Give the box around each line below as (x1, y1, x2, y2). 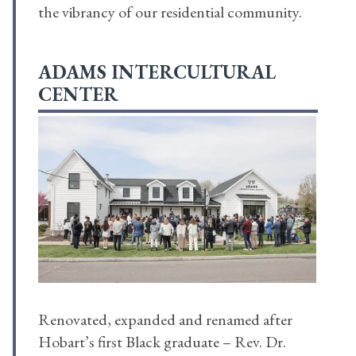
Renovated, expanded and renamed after (38, 309, 292, 331)
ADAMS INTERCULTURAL (38, 60, 276, 85)
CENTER (38, 82, 118, 107)
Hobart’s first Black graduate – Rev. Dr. (38, 331, 286, 353)
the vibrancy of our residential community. (38, 2, 302, 23)
